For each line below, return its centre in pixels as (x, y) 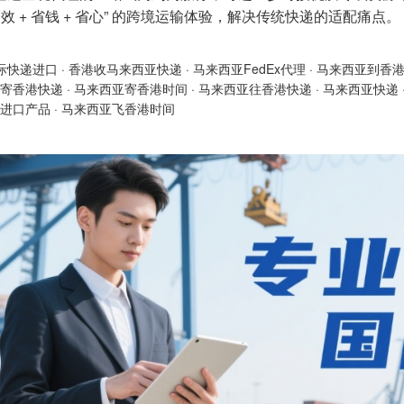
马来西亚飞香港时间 (118, 108)
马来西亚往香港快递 (255, 88)
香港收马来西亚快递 (125, 69)
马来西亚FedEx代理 (249, 69)
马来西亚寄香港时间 (131, 88)
